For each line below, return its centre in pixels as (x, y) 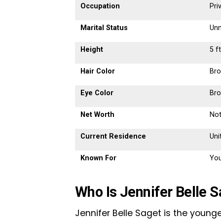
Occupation (100, 6)
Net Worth (98, 115)
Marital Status (104, 28)
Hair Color (98, 71)
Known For (99, 158)
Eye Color (97, 93)
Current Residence (113, 136)
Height (92, 50)
